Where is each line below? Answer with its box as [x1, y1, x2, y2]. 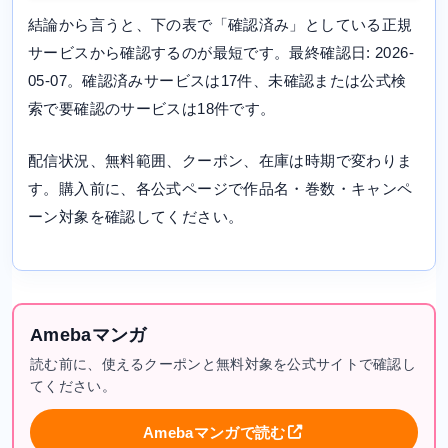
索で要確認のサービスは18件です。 [28, 99, 276, 117]
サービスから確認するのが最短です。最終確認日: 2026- [28, 43, 414, 61]
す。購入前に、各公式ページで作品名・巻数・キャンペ [28, 179, 413, 197]
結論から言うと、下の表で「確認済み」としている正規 [28, 15, 413, 33]
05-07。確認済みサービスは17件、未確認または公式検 [28, 71, 407, 89]
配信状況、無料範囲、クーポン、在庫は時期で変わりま [28, 151, 413, 169]
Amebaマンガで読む [143, 423, 286, 441]
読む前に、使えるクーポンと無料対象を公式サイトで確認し [30, 355, 417, 372]
